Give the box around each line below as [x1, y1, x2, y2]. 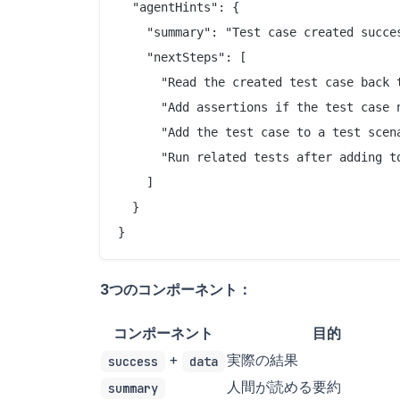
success [108, 353, 158, 370]
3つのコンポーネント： [100, 279, 252, 298]
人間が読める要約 [227, 377, 341, 396]
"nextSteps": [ [118, 49, 246, 64]
